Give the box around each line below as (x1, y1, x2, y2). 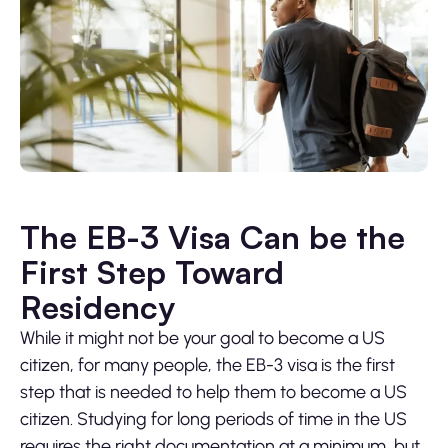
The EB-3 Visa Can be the (20, 216, 405, 257)
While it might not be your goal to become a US (20, 326, 385, 349)
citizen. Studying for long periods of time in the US (20, 407, 407, 430)
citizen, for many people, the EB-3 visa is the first (20, 353, 395, 376)
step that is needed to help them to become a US (20, 380, 407, 403)
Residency (20, 286, 175, 327)
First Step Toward (20, 251, 284, 292)
